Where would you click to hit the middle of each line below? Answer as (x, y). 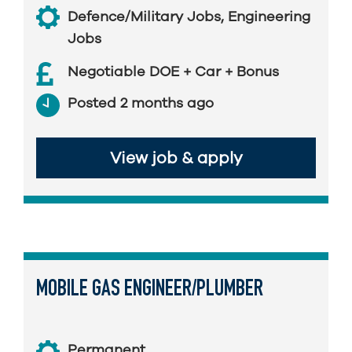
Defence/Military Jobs (144, 16)
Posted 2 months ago (141, 103)
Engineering (269, 16)
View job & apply (176, 158)
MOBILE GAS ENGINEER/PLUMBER (150, 290)
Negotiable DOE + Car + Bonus (173, 71)
